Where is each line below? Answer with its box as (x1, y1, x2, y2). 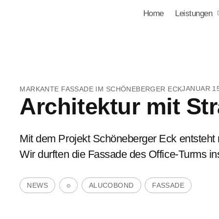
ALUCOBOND (88, 181, 134, 189)
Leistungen (175, 8, 213, 18)
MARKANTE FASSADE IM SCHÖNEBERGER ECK (20, 85, 182, 93)
